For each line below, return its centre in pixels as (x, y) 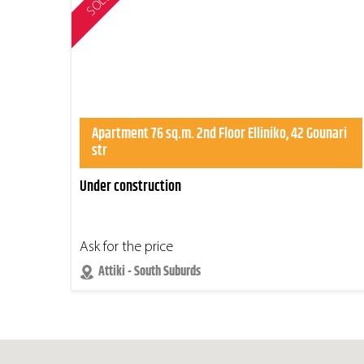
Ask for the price (126, 248)
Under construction (130, 187)
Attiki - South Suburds (149, 272)
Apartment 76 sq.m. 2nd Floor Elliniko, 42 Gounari (219, 134)
